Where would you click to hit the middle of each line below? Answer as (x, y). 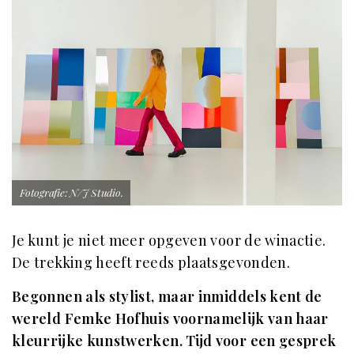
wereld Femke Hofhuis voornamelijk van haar (170, 318)
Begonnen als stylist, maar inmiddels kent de (167, 296)
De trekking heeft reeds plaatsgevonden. (151, 262)
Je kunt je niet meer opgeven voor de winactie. (169, 240)
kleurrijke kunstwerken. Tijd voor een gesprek (174, 340)
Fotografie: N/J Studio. (72, 192)
